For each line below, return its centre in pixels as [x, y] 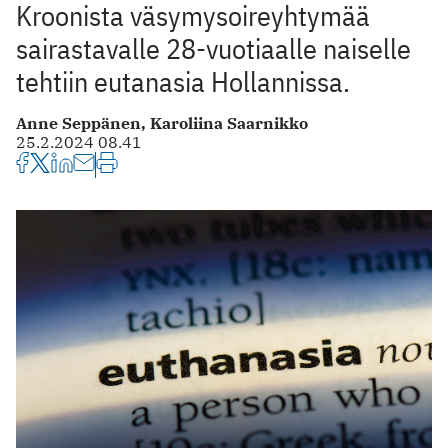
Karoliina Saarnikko [229, 122]
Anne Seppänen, [83, 122]
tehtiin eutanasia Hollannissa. [183, 81]
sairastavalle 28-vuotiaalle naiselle [213, 48]
